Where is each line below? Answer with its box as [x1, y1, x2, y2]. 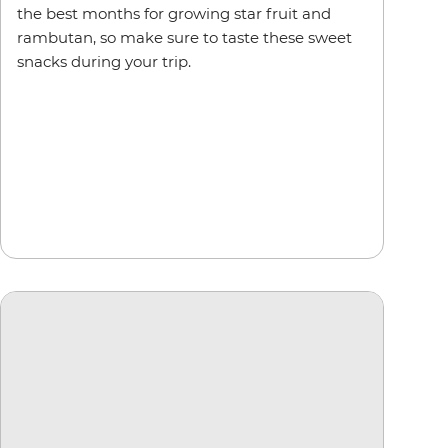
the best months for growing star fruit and [17, 3, 331, 23]
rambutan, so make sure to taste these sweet [17, 27, 352, 47]
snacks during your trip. [17, 51, 191, 71]
